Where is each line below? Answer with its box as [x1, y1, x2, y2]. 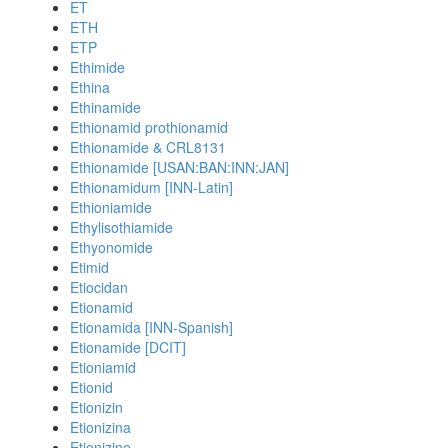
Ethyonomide [70, 237, 153, 257]
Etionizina [70, 417, 131, 437]
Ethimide [70, 57, 125, 77]
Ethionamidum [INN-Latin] [70, 177, 233, 197]
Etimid [70, 257, 109, 277]
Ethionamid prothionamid [70, 117, 228, 137]
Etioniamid [70, 357, 136, 377]
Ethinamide [70, 97, 141, 117]
